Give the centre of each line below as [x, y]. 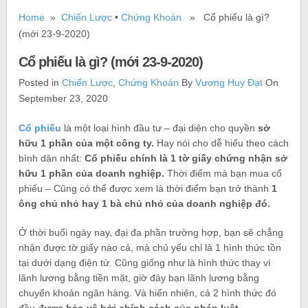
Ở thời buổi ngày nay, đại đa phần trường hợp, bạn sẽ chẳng [151, 232]
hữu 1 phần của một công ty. [87, 143]
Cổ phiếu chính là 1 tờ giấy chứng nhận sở [186, 158]
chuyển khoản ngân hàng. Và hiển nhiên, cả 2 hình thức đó [148, 293]
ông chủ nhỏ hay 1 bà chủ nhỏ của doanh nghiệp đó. [145, 203]
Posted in [41, 82]
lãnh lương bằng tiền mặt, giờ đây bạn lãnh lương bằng [139, 277]
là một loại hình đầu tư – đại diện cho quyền [160, 128]
